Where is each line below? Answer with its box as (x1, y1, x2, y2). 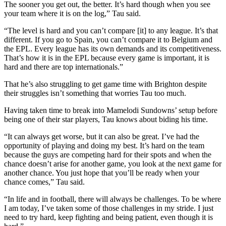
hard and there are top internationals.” (4, 63, 123, 72)
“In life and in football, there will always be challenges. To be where (4, 195, 221, 204)
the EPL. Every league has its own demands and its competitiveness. (4, 44, 221, 53)
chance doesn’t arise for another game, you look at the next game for (4, 159, 221, 168)
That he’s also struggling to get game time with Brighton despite (4, 80, 207, 89)
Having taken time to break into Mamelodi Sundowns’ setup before (4, 106, 217, 115)
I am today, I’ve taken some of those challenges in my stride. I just (4, 204, 213, 213)
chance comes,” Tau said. (4, 178, 85, 187)
